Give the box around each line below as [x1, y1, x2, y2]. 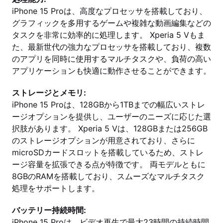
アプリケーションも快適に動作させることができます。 [12, 66, 211, 76]
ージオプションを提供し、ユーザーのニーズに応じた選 [12, 111, 211, 121]
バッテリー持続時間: [12, 205, 86, 215]
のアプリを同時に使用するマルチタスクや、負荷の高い [12, 54, 211, 64]
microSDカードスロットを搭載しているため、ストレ [12, 147, 204, 157]
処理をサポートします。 [12, 183, 100, 193]
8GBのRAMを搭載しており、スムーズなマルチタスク [12, 171, 205, 181]
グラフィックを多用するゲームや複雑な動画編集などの [12, 18, 211, 28]
